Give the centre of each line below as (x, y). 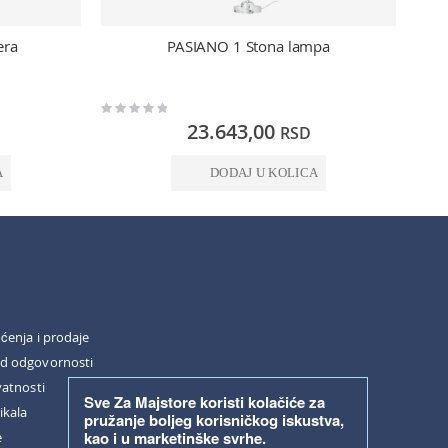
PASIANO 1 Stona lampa (248, 46)
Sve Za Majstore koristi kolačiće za (204, 402)
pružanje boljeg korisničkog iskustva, (214, 420)
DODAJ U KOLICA (264, 172)
